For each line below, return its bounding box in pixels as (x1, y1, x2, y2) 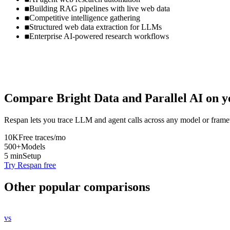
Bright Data (56, 91, 119, 105)
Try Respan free (4, 160, 56, 169)
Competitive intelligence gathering (29, 13, 140, 23)
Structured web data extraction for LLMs (29, 23, 162, 32)
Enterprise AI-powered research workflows (29, 32, 169, 41)
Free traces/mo (18, 132, 66, 142)
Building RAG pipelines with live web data (29, 4, 170, 13)
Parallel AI (145, 91, 203, 105)
